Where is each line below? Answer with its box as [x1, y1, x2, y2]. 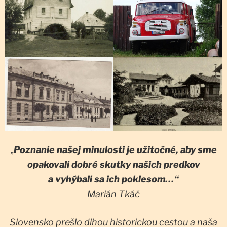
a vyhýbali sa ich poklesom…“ [48, 174, 179, 185]
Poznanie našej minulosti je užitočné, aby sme [14, 144, 217, 156]
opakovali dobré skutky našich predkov [27, 159, 200, 170]
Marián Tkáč [87, 188, 140, 200]
